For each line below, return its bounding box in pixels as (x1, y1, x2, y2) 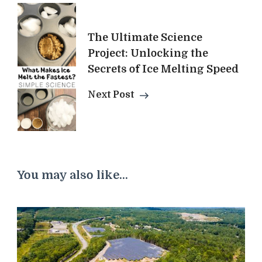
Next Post (88, 89, 134, 101)
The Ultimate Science (88, 32, 202, 44)
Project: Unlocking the (88, 47, 208, 60)
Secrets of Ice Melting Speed (88, 63, 239, 75)
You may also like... (17, 168, 128, 182)
